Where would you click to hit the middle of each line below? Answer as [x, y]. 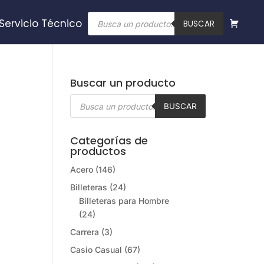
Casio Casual [96, 250]
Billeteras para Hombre [124, 201]
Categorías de [109, 141]
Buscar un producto [123, 83]
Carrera [85, 232]
